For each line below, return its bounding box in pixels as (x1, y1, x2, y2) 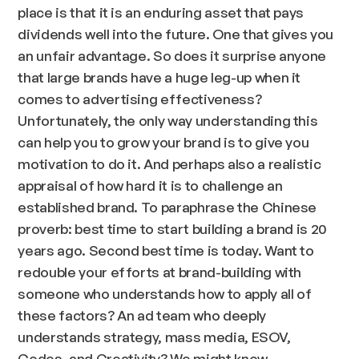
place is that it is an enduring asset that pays (18, 3, 305, 22)
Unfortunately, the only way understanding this (18, 111, 318, 130)
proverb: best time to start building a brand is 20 (18, 220, 328, 238)
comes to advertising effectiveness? (18, 90, 262, 108)
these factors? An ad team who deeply (18, 306, 266, 325)
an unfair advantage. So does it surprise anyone (18, 46, 327, 65)
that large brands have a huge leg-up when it (18, 68, 301, 87)
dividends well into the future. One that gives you (18, 25, 334, 43)
